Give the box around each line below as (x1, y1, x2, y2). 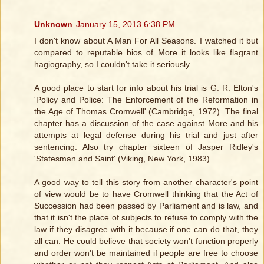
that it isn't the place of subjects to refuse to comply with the (34, 213, 258, 223)
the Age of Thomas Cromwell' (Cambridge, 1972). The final (34, 107, 258, 117)
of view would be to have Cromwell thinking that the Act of (34, 189, 258, 199)
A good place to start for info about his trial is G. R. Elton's (34, 83, 258, 93)
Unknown (34, 19, 72, 29)
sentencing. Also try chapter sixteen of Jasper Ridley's (34, 142, 258, 152)
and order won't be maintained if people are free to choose (34, 248, 258, 258)
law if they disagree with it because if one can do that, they (34, 225, 258, 235)
